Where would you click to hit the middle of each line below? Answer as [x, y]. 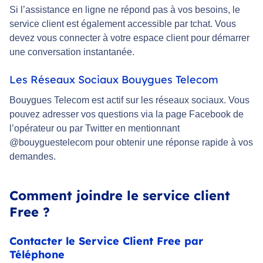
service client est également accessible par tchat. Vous [123, 24]
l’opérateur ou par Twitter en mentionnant [95, 129]
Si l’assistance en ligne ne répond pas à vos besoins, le [125, 10]
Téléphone [37, 255]
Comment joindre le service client [120, 196]
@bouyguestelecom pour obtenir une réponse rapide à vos [131, 143]
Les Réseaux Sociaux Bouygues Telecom [114, 80]
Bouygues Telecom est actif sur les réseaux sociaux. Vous [129, 100]
